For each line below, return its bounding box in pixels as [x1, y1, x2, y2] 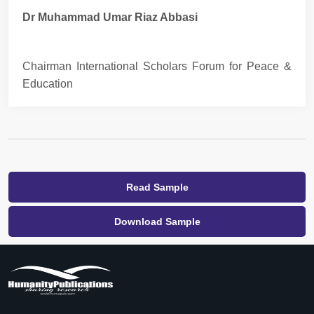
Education [22, 77, 73, 90]
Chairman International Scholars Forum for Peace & [22, 60, 292, 72]
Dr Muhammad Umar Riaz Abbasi [22, 11, 198, 23]
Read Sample [125, 181, 189, 193]
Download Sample [114, 215, 200, 227]
